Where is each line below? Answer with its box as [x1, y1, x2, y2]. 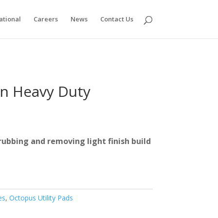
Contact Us [100, 15, 133, 23]
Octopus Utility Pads [9, 193, 73, 202]
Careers [33, 15, 58, 23]
